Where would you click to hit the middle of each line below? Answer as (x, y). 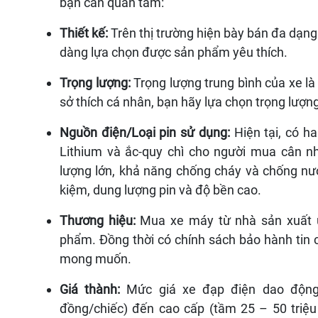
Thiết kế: (86, 33)
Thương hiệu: (100, 220)
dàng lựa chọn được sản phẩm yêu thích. (176, 52)
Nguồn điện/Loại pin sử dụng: (147, 132)
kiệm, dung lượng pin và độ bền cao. (162, 190)
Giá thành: (93, 289)
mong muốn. (97, 258)
